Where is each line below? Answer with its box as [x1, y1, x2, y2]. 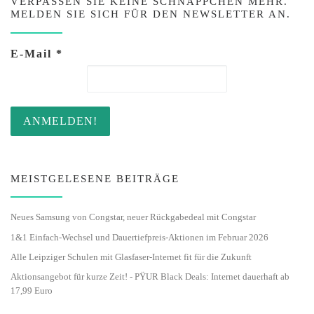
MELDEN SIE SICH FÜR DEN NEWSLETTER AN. [11, 8, 291, 20]
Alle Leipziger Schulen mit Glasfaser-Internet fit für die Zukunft [11, 252, 252, 263]
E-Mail [11, 47, 56, 60]
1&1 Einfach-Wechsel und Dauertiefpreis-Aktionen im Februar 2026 [11, 231, 268, 243]
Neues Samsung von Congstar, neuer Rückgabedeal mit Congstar [11, 212, 256, 223]
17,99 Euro [11, 285, 53, 296]
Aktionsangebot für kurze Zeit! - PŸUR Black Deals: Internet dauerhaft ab [11, 271, 289, 282]
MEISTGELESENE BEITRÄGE [11, 172, 179, 184]
